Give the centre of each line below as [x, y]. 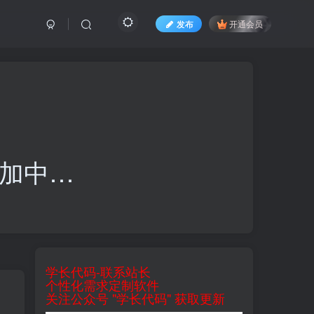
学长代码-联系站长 [98, 271]
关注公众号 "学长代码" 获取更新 [135, 298]
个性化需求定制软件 [102, 285]
